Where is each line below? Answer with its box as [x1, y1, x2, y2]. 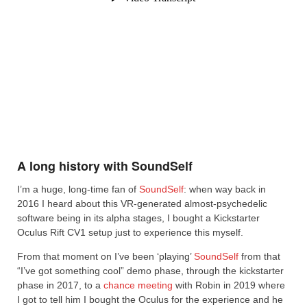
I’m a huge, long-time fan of [17, 183, 139, 195]
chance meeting [103, 279, 173, 291]
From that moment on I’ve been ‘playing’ [17, 250, 194, 262]
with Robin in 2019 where [173, 279, 285, 291]
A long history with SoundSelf [17, 157, 193, 175]
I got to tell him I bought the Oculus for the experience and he [17, 293, 283, 305]
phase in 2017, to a [17, 279, 103, 291]
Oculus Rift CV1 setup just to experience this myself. [17, 226, 243, 238]
